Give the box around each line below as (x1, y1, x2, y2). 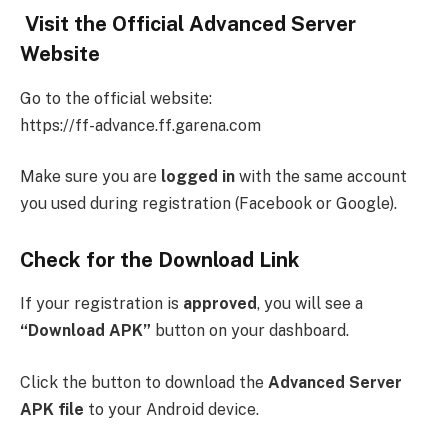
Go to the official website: (20, 88, 212, 108)
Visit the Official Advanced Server (20, 12, 356, 37)
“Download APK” (20, 321, 151, 341)
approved (183, 294, 257, 314)
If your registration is (20, 294, 183, 314)
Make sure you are (20, 167, 161, 187)
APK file (20, 399, 84, 419)
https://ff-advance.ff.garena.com (20, 115, 261, 135)
